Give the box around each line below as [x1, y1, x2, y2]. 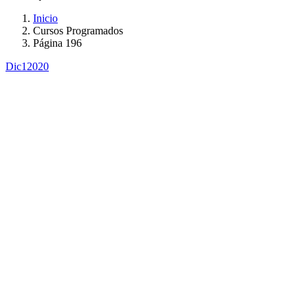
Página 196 [33, 36, 82, 49]
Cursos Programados [33, 24, 123, 36]
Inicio [33, 12, 58, 24]
